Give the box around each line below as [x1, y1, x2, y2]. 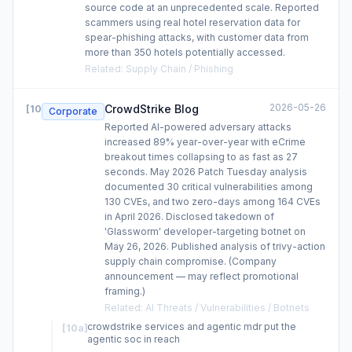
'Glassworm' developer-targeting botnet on [104, 225, 306, 237]
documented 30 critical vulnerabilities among [104, 181, 313, 192]
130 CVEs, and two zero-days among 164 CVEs [104, 196, 321, 207]
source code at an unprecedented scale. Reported [85, 2, 319, 13]
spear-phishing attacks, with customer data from [85, 31, 309, 43]
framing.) [104, 285, 145, 297]
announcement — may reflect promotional [104, 270, 299, 282]
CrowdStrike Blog [104, 102, 199, 115]
